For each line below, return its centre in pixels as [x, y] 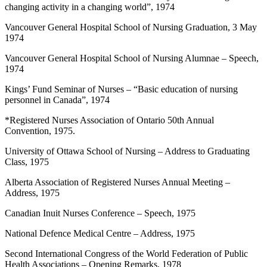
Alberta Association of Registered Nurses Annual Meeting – [117, 182]
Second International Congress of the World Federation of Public [126, 254]
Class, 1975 [27, 162]
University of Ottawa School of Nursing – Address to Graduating [127, 151]
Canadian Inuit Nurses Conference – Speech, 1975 [100, 213]
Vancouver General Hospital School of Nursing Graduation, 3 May [131, 27]
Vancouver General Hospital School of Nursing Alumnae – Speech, [132, 58]
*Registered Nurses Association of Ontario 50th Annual [109, 120]
